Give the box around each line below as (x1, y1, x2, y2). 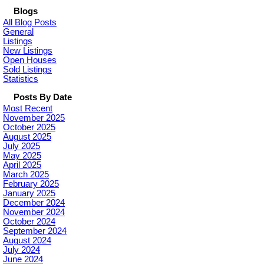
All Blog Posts (3, 18, 57, 27)
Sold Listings (3, 65, 52, 74)
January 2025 (3, 189, 55, 198)
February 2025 (3, 179, 59, 189)
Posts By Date (14, 93, 72, 102)
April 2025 (3, 160, 41, 170)
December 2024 (3, 198, 65, 207)
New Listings (3, 46, 52, 55)
